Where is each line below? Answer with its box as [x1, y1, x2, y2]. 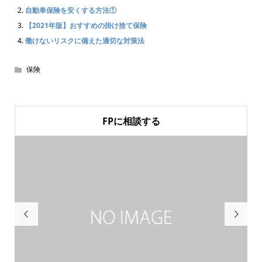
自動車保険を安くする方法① [25, 5, 116, 16]
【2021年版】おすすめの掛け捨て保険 [25, 20, 147, 31]
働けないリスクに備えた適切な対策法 [25, 36, 144, 46]
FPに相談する [102, 115, 160, 128]
